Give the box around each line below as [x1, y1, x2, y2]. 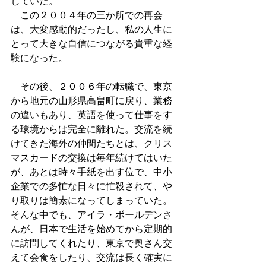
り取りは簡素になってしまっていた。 [11, 194, 172, 206]
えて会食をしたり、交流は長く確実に [11, 251, 172, 263]
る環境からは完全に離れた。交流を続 [11, 123, 172, 135]
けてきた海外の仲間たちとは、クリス [11, 137, 172, 149]
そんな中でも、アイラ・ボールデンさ [11, 208, 172, 220]
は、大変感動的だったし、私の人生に [11, 23, 172, 35]
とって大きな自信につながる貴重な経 [11, 37, 172, 49]
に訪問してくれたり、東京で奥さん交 [11, 237, 172, 249]
